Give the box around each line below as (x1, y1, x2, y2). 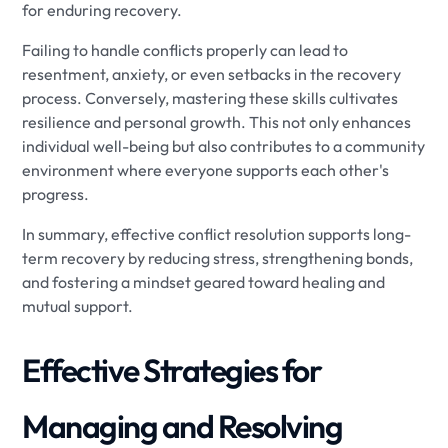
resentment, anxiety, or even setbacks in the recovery (22, 64, 402, 84)
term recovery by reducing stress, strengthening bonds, (22, 248, 414, 268)
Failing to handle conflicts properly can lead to (22, 40, 349, 60)
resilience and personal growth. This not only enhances (22, 112, 412, 132)
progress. (22, 184, 90, 204)
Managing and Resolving (22, 406, 343, 446)
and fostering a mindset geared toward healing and (22, 272, 386, 292)
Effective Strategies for (22, 350, 322, 390)
